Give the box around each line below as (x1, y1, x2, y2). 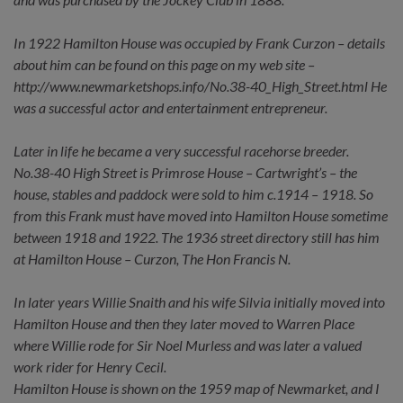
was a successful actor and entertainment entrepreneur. (13, 98, 327, 116)
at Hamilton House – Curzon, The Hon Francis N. (13, 249, 291, 267)
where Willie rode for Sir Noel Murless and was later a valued (13, 336, 362, 354)
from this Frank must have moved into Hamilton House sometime (13, 206, 388, 224)
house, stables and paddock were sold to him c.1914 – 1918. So (13, 184, 373, 202)
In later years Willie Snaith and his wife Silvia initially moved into (13, 292, 385, 310)
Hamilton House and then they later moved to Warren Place (13, 314, 354, 332)
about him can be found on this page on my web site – (13, 55, 315, 73)
